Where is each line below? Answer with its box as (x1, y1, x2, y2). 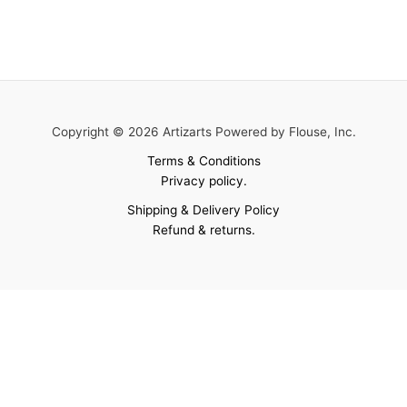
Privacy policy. (160, 173, 247, 188)
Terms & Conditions (146, 153, 261, 168)
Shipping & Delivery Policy (127, 202, 280, 217)
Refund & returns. (152, 222, 255, 237)
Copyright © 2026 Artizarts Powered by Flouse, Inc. (51, 124, 356, 139)
